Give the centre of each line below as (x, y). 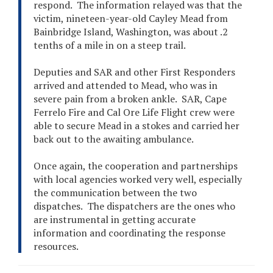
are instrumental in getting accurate (115, 220)
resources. (57, 246)
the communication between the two (115, 193)
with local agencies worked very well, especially (138, 179)
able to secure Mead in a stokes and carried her (136, 126)
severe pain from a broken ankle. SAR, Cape (130, 99)
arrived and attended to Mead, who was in (126, 86)
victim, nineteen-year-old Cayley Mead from (131, 19)
